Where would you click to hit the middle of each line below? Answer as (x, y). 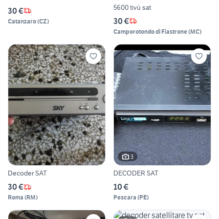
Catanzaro (22, 21)
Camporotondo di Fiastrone (150, 31)
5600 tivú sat (132, 7)
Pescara (125, 197)
